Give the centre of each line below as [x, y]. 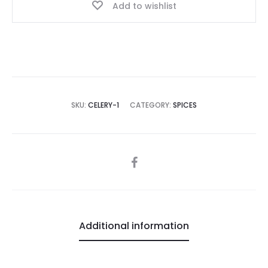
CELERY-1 [103, 105]
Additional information [134, 226]
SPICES [185, 105]
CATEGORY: [151, 105]
